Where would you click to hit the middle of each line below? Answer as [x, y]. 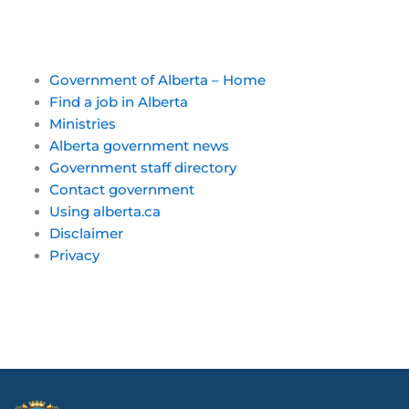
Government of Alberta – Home [157, 80]
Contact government [121, 189]
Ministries [82, 124]
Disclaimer [86, 233]
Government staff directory [142, 168]
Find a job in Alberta [118, 102]
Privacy [74, 255]
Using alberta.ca [105, 211]
